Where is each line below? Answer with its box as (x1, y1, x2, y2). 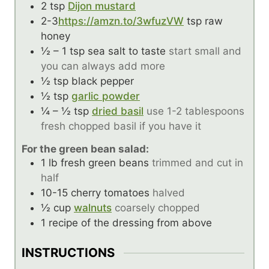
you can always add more (41, 60, 165, 73)
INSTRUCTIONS (22, 245, 115, 261)
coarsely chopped (115, 201, 200, 214)
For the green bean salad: (22, 142, 149, 155)
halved (153, 186, 185, 199)
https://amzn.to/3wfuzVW (58, 15, 184, 28)
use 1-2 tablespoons (147, 105, 244, 118)
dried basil (92, 105, 144, 118)
